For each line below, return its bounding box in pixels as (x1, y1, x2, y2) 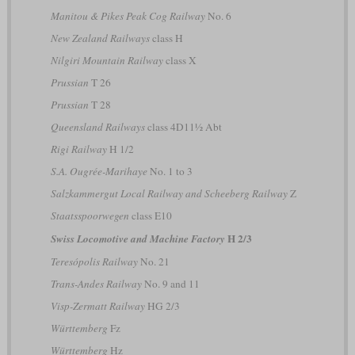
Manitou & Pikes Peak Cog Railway (50, 9, 205, 24)
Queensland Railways (50, 120, 145, 135)
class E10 (128, 208, 172, 223)
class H (149, 31, 183, 46)
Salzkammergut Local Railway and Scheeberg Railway (50, 186, 288, 201)
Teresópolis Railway (50, 254, 138, 269)
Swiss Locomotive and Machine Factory (50, 231, 225, 246)
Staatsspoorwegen (50, 208, 129, 223)
